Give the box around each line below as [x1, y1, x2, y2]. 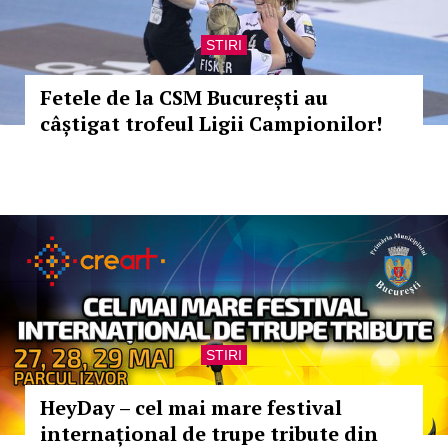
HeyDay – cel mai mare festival [40, 394, 342, 421]
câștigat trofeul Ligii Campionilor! [40, 110, 382, 137]
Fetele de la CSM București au [40, 84, 328, 111]
